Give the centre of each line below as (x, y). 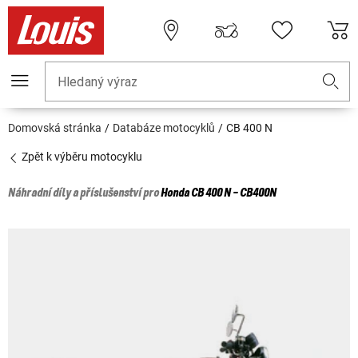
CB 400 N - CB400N (234, 194)
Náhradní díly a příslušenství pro (84, 194)
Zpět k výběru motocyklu (81, 157)
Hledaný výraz (97, 82)
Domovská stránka (55, 128)
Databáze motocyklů (164, 128)
